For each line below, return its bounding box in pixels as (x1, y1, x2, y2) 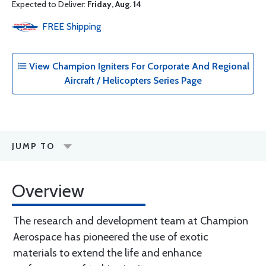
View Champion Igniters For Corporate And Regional (26, 61, 249, 72)
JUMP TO (12, 141, 55, 151)
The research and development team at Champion (13, 214, 248, 227)
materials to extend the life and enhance (13, 246, 202, 259)
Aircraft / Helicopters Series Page (64, 75, 202, 86)
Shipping (66, 21, 101, 32)
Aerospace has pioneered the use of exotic (13, 230, 208, 243)
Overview (12, 180, 84, 202)
